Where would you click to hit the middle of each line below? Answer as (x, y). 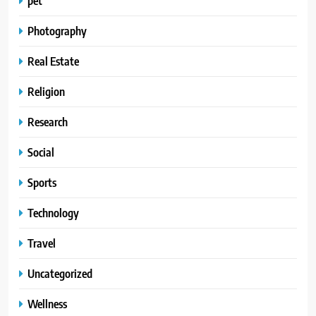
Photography (57, 30)
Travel (42, 243)
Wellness (47, 303)
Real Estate (53, 61)
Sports (42, 182)
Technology (53, 212)
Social (41, 152)
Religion (46, 91)
